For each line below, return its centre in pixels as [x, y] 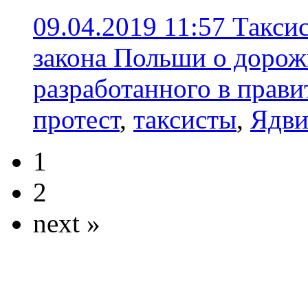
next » [67, 223]
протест [76, 120]
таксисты [185, 120]
